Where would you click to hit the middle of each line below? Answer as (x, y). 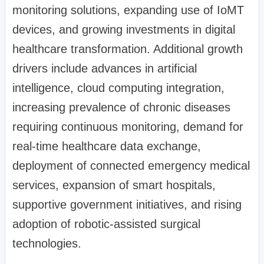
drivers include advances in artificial (105, 68)
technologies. (47, 243)
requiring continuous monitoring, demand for (128, 127)
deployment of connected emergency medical (131, 166)
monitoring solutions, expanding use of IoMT (128, 10)
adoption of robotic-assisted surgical (106, 224)
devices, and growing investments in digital (124, 29)
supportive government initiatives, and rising (127, 204)
